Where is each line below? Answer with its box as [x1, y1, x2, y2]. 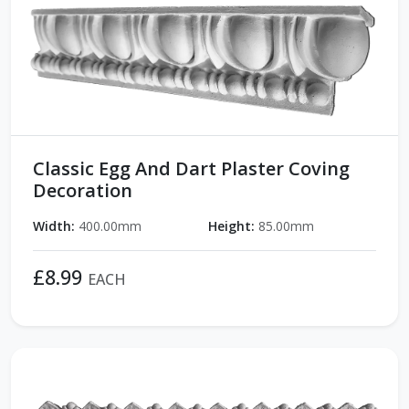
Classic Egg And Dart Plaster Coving [33, 155, 350, 181]
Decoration [33, 177, 132, 203]
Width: [33, 216, 75, 235]
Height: [208, 216, 255, 235]
